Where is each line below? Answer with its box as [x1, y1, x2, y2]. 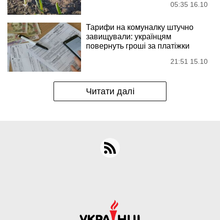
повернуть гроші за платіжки [86, 42, 190, 51]
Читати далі [85, 86, 135, 97]
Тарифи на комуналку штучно [86, 23, 193, 32]
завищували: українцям [86, 32, 171, 41]
